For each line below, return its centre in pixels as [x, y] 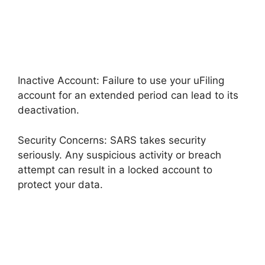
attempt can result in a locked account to [115, 169]
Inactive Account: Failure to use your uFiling [121, 80]
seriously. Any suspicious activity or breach [119, 155]
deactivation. [49, 110]
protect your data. [60, 184]
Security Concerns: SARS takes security [112, 140]
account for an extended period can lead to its [128, 95]
